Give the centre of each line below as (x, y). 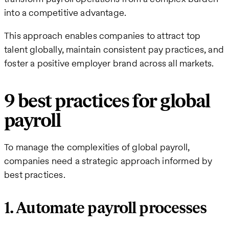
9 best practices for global (107, 102)
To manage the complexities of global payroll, (97, 147)
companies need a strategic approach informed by (108, 161)
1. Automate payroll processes (106, 208)
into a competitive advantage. (65, 12)
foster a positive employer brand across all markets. (109, 63)
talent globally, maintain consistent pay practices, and (114, 49)
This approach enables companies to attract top (102, 35)
